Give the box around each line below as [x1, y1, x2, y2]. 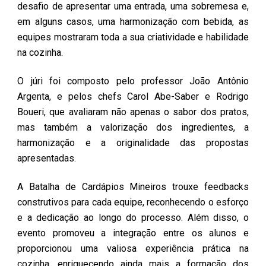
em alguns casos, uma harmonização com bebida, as [17, 16, 249, 27]
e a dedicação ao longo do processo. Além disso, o [17, 212, 249, 223]
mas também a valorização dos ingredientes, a [17, 122, 249, 133]
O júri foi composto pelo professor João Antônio [17, 75, 249, 87]
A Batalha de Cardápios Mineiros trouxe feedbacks [17, 181, 249, 192]
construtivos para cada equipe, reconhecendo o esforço [17, 197, 249, 208]
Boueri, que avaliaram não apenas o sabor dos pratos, [17, 106, 249, 118]
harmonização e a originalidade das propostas [17, 137, 249, 148]
